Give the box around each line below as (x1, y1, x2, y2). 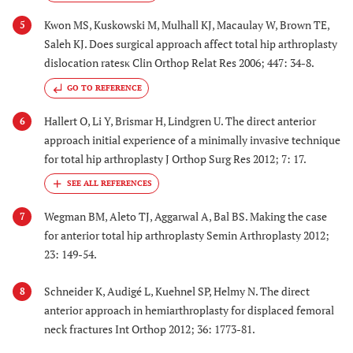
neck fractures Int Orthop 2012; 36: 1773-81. (44, 321, 255, 336)
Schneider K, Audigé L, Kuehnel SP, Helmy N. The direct (44, 283, 310, 299)
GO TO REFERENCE (67, 82, 142, 93)
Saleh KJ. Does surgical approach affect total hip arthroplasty (44, 36, 337, 52)
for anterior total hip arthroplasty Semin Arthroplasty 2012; (44, 228, 329, 243)
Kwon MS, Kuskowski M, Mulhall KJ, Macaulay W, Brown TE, (44, 17, 329, 33)
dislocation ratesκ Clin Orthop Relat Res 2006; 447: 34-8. (44, 55, 314, 71)
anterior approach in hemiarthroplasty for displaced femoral (44, 302, 334, 318)
